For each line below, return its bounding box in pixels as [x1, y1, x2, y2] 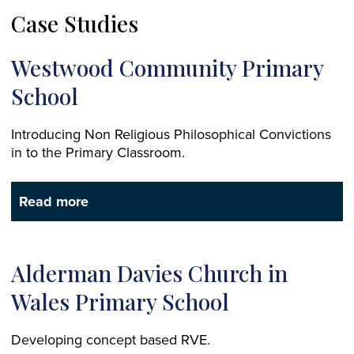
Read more [19, 191, 88, 213]
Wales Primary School [11, 287, 229, 317]
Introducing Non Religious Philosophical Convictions [11, 124, 331, 145]
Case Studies [11, 9, 138, 39]
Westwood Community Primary [11, 53, 323, 83]
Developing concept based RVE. [11, 330, 210, 350]
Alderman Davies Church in [11, 258, 288, 288]
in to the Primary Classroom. [11, 142, 185, 163]
